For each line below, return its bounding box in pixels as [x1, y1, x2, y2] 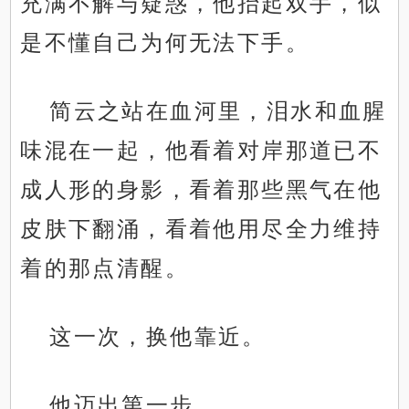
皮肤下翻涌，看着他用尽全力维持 [20, 216, 383, 242]
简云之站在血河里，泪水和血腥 [49, 99, 387, 124]
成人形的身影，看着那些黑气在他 [20, 177, 383, 203]
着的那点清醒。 [20, 256, 190, 281]
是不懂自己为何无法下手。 [20, 30, 310, 56]
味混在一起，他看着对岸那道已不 [20, 138, 383, 163]
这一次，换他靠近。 [49, 324, 267, 350]
